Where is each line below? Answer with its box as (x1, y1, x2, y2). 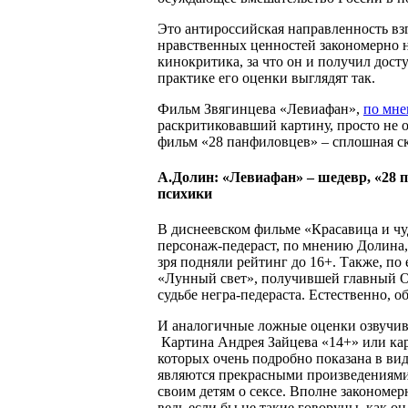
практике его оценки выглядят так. (158, 69, 375, 86)
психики (158, 185, 212, 201)
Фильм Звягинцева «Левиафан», (158, 100, 363, 117)
